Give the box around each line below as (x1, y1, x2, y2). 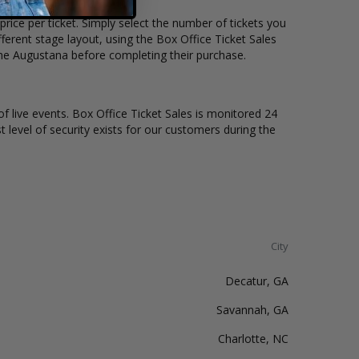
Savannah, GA (216, 302, 288, 317)
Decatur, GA (225, 273, 288, 288)
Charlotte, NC (218, 331, 288, 346)
